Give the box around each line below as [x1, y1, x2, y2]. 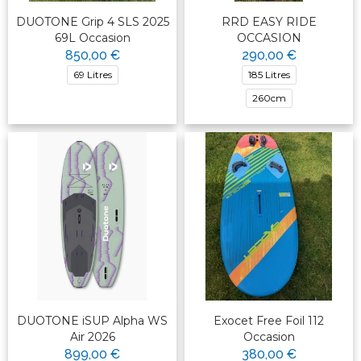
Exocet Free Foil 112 [214, 313, 324, 329]
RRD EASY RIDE [221, 15, 317, 30]
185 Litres [247, 68, 290, 81]
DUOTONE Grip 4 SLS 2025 [15, 15, 169, 30]
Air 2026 [69, 330, 115, 345]
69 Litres [73, 68, 112, 81]
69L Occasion [54, 31, 131, 46]
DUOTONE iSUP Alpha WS [17, 313, 168, 329]
